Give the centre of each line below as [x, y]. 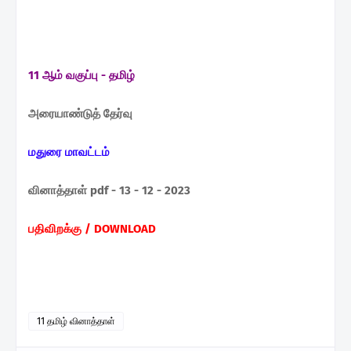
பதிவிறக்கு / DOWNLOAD [92, 228]
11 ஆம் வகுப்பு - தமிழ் [83, 75]
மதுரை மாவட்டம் [71, 152]
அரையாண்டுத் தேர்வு [82, 113]
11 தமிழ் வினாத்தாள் [76, 321]
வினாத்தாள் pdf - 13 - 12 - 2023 [109, 190]
